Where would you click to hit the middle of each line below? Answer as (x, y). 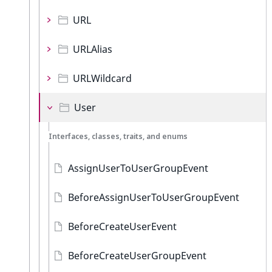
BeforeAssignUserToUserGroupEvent (154, 197)
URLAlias (93, 49)
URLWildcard (102, 78)
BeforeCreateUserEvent (122, 226)
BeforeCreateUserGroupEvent (137, 256)
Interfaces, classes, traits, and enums (118, 136)
